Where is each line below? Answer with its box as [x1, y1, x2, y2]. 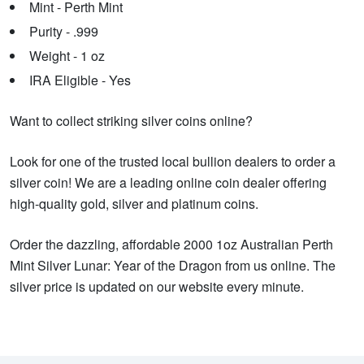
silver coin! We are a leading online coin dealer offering [10, 172, 327, 192]
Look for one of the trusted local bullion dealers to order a [10, 151, 336, 171]
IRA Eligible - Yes [29, 70, 131, 89]
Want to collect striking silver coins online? [10, 110, 253, 130]
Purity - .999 [29, 21, 98, 41]
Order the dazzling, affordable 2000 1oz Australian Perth [10, 234, 333, 253]
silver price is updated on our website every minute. [10, 276, 304, 296]
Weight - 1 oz [29, 45, 105, 65]
